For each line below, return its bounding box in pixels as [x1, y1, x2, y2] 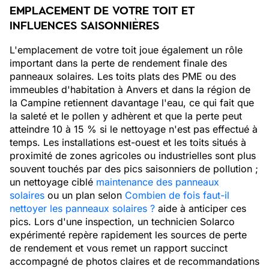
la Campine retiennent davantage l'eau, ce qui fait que [10, 97, 254, 109]
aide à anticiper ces [155, 202, 246, 214]
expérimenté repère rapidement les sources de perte [10, 229, 247, 241]
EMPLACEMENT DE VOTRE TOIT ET [10, 3, 195, 19]
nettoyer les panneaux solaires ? [10, 202, 155, 214]
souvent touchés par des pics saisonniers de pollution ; [10, 163, 258, 175]
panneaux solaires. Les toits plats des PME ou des [10, 70, 236, 82]
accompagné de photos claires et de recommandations [10, 255, 259, 267]
